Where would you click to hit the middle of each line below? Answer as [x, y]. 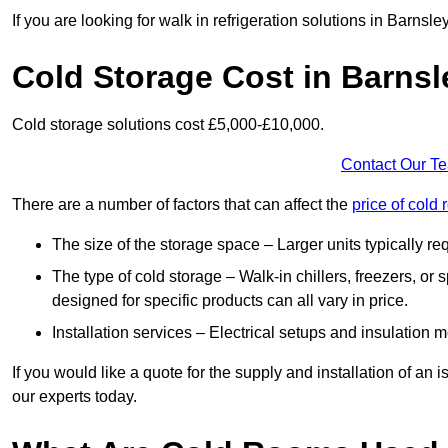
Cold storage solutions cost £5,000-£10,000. [168, 125]
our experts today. [74, 397]
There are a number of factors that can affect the [182, 205]
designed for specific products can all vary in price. [230, 301]
